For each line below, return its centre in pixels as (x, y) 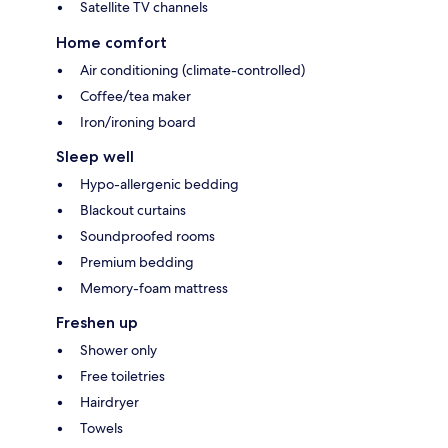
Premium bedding (137, 262)
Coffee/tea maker (135, 96)
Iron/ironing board (138, 122)
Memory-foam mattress (154, 288)
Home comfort (111, 43)
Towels (101, 428)
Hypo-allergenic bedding (159, 184)
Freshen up (97, 323)
